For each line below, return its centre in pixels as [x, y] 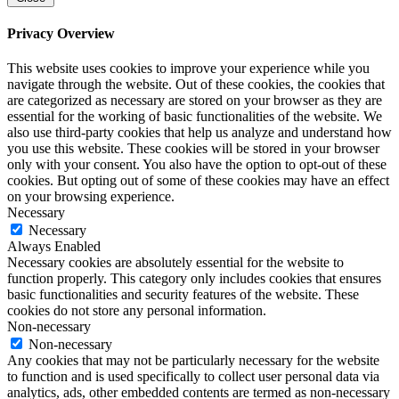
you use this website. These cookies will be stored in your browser [193, 149]
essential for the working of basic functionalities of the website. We [195, 117]
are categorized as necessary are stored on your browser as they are [195, 101]
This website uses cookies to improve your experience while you [188, 69]
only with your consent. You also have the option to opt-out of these [197, 165]
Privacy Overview [61, 34]
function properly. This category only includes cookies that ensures [194, 279]
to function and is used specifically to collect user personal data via [193, 377]
